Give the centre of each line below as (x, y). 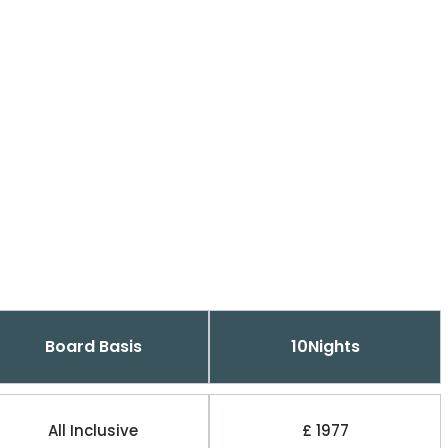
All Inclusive (93, 430)
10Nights (325, 346)
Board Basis (93, 346)
